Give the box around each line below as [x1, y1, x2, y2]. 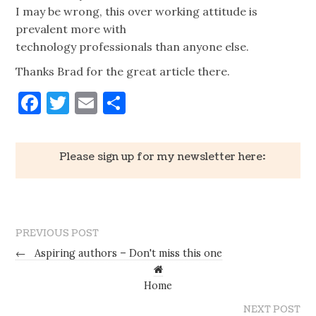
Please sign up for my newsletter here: [59, 149, 265, 164]
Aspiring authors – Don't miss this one [32, 247, 223, 260]
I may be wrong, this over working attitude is [16, 4, 258, 18]
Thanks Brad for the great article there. [16, 63, 231, 78]
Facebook [41, 87, 139, 117]
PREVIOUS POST [16, 226, 99, 240]
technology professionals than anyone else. [16, 39, 250, 54]
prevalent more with [16, 21, 127, 36]
